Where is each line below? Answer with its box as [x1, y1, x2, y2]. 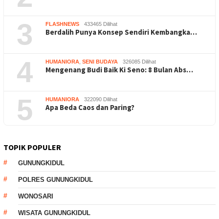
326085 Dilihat [123, 58, 156, 65]
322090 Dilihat [84, 96, 117, 102]
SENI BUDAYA [82, 58, 118, 65]
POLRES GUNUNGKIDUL [18, 175, 93, 183]
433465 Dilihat [84, 21, 117, 27]
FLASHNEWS [45, 21, 79, 27]
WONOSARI [18, 192, 53, 200]
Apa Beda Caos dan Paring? [45, 102, 134, 112]
